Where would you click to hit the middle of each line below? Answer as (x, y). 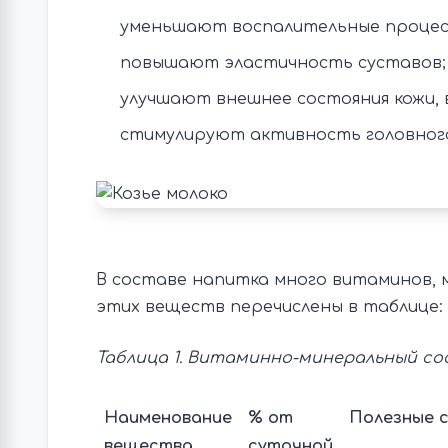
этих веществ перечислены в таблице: (269, 307)
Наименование (168, 418)
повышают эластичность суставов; (283, 63)
